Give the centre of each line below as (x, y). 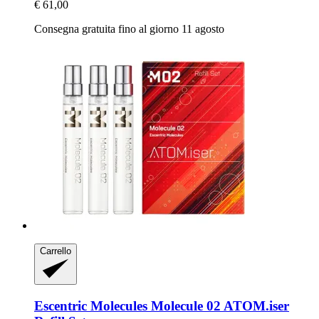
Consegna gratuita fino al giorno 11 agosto (129, 28)
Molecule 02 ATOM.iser (218, 305)
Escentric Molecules (91, 305)
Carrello (56, 251)
